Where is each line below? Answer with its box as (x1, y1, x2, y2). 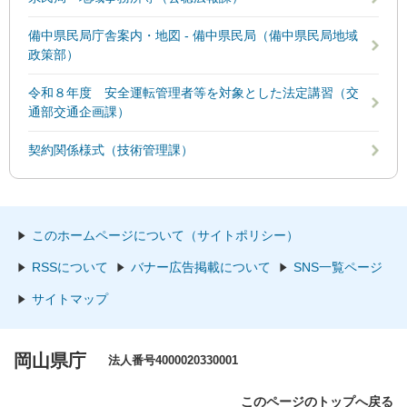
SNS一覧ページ (293, 260, 382, 274)
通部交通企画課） (28, 104, 130, 119)
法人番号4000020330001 (108, 353, 238, 367)
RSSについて (32, 260, 108, 274)
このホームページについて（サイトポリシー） (32, 228, 299, 243)
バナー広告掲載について (131, 260, 271, 274)
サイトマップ (32, 292, 108, 306)
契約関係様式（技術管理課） (28, 143, 194, 157)
